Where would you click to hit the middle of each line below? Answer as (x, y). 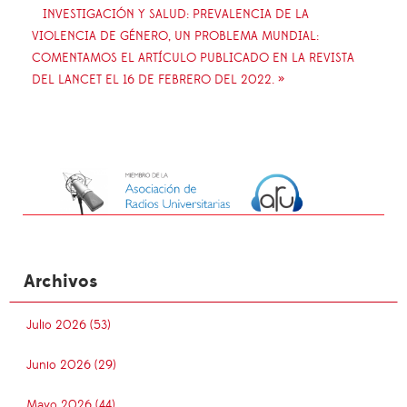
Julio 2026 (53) (69, 326)
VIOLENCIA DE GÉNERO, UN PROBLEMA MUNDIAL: (175, 36)
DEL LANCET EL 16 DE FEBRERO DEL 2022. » (158, 79)
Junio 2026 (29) (71, 366)
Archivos (60, 282)
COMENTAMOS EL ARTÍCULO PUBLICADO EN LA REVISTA (193, 58)
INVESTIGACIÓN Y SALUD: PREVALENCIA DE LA (176, 14)
